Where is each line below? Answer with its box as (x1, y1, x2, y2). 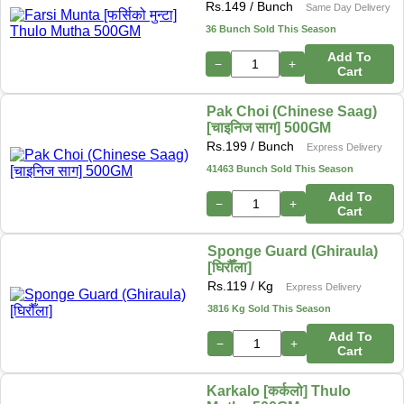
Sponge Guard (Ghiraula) (207, 243, 378, 259)
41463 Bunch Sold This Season (207, 162, 354, 174)
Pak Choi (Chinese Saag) (207, 103, 378, 119)
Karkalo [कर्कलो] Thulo (207, 382, 352, 399)
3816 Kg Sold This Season (207, 302, 331, 314)
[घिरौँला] (207, 259, 252, 275)
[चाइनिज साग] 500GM (207, 119, 332, 135)
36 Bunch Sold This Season (206, 23, 337, 34)
